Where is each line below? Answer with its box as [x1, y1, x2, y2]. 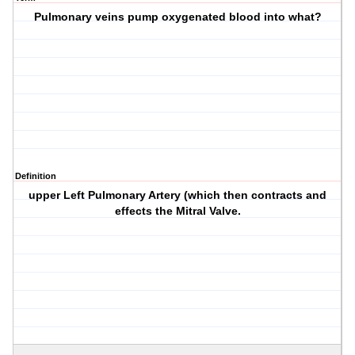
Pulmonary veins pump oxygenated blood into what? [33, 10, 322, 24]
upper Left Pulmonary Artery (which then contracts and [29, 189, 327, 202]
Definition [15, 171, 56, 181]
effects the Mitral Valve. [114, 204, 241, 218]
